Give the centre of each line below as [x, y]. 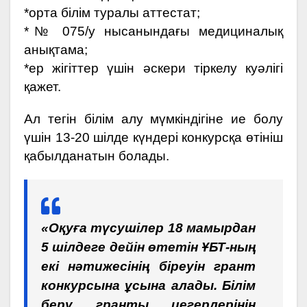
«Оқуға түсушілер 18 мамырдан [148, 228]
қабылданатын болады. [97, 156]
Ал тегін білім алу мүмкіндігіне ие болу [153, 119]
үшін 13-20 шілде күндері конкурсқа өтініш [153, 137]
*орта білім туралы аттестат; [112, 12]
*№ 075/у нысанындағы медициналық [153, 31]
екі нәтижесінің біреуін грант [148, 266]
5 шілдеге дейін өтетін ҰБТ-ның [148, 247]
